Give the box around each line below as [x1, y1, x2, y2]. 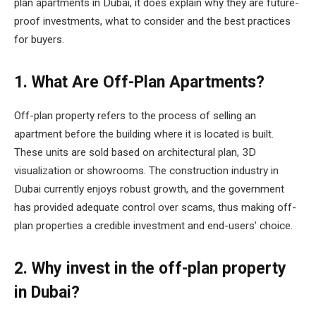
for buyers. [14, 32, 64, 46]
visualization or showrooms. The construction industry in [14, 164, 279, 177]
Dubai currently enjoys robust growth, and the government [14, 183, 284, 195]
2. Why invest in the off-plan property [14, 259, 286, 279]
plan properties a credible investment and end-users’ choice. [14, 219, 293, 232]
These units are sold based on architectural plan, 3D [14, 146, 256, 159]
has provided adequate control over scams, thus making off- [14, 201, 296, 214]
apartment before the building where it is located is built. [14, 128, 274, 140]
